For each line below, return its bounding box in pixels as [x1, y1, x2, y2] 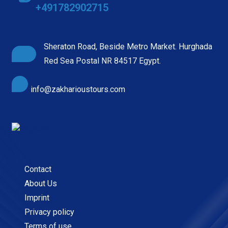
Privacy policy [22, 207, 75, 217]
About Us [22, 178, 58, 188]
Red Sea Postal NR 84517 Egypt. [44, 55, 161, 66]
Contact [22, 164, 52, 174]
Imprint [22, 192, 50, 203]
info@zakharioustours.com [31, 84, 126, 94]
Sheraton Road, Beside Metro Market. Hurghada [44, 41, 213, 51]
